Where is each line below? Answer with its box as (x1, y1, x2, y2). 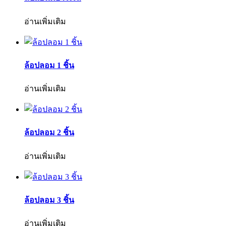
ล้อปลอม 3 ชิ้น (24, 195, 74, 204)
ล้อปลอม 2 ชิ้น (24, 128, 74, 137)
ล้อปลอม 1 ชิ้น (24, 61, 74, 70)
